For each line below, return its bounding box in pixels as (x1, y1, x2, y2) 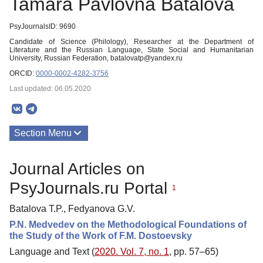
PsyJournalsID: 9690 (9, 22, 76, 31)
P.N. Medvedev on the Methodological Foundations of (9, 219, 247, 230)
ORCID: (9, 69, 36, 77)
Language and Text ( (9, 246, 95, 257)
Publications (14, 153, 66, 163)
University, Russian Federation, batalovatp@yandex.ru (9, 54, 183, 62)
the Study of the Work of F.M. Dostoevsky (9, 230, 192, 241)
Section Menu (14, 128, 72, 138)
